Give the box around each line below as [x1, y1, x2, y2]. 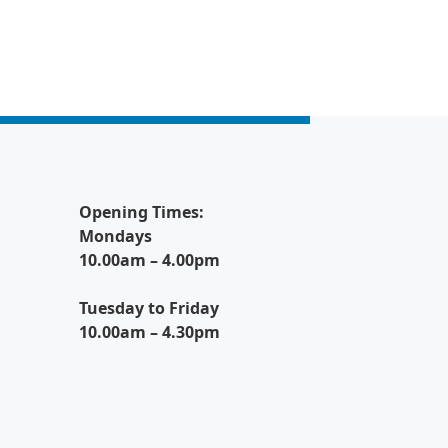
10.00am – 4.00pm [79, 249, 220, 271]
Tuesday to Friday [79, 297, 219, 319]
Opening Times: [79, 201, 204, 223]
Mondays [79, 225, 152, 247]
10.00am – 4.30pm [79, 321, 220, 343]
